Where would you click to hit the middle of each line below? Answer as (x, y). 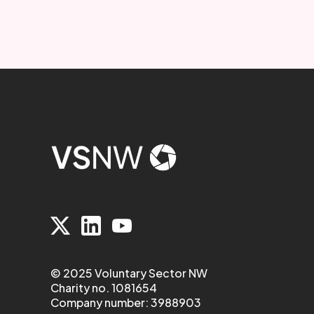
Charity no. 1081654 (104, 287)
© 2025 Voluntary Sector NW (129, 273)
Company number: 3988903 (126, 302)
